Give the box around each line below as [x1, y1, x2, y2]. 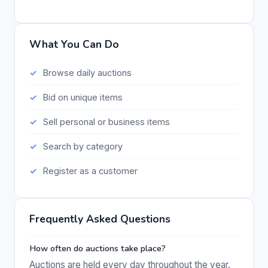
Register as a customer [42, 166, 138, 176]
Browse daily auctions [42, 67, 132, 78]
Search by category [42, 141, 123, 152]
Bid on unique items [42, 92, 123, 102]
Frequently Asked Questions [29, 211, 170, 226]
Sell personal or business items [42, 116, 170, 127]
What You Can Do [29, 36, 119, 51]
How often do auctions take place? [29, 242, 166, 255]
